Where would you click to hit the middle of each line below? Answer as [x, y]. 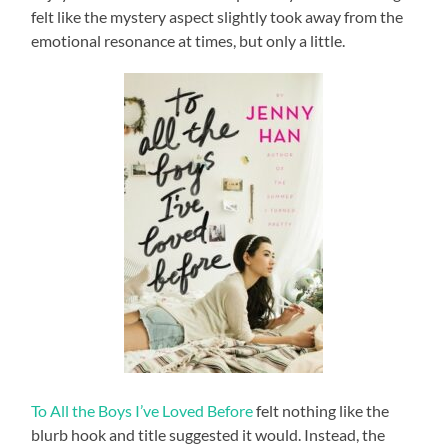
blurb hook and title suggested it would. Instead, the [208, 434]
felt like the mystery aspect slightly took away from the [217, 16]
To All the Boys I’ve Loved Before [142, 410]
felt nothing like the [321, 410]
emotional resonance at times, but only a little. [188, 40]
